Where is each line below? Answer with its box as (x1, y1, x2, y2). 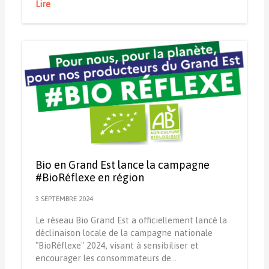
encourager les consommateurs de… (35, 253, 177, 264)
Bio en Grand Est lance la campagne (35, 159, 210, 172)
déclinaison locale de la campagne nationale (35, 228, 213, 238)
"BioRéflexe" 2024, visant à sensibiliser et (35, 240, 199, 251)
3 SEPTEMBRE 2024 (35, 194, 93, 203)
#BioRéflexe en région (35, 171, 144, 184)
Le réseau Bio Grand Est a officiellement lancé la (35, 215, 227, 226)
